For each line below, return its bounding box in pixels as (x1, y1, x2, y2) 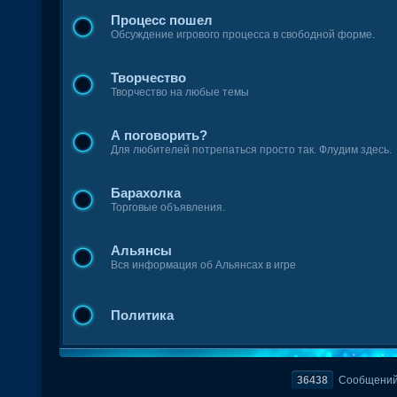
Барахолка (111, 185, 182, 200)
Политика (111, 307, 175, 323)
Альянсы (111, 243, 173, 258)
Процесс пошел (111, 12, 214, 27)
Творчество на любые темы (111, 86, 250, 98)
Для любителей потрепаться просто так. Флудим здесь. (111, 144, 393, 156)
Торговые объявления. (111, 201, 226, 214)
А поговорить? (111, 128, 208, 143)
